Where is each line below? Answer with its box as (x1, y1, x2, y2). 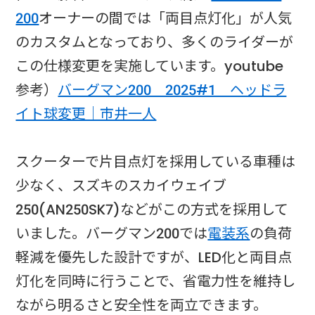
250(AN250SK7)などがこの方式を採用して (15, 199, 289, 219)
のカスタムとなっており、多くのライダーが (15, 32, 294, 52)
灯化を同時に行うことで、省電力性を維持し (15, 271, 296, 291)
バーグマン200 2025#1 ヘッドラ (58, 79, 287, 100)
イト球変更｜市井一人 (15, 103, 157, 124)
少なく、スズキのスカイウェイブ (15, 175, 227, 195)
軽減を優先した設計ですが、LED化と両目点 (15, 247, 292, 267)
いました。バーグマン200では (15, 223, 208, 243)
